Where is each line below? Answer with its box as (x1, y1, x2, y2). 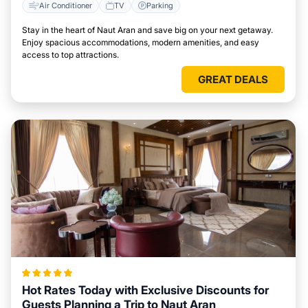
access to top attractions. (22, 49, 119, 60)
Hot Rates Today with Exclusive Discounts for (22, 283, 269, 297)
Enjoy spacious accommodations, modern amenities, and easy (22, 37, 259, 47)
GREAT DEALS (198, 73, 268, 86)
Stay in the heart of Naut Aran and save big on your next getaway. (22, 25, 273, 35)
